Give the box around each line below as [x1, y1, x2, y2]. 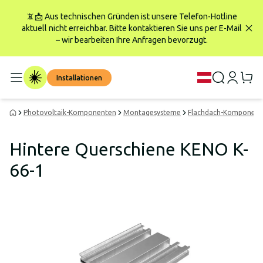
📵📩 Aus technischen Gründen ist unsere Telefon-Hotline [26, 12, 237, 21]
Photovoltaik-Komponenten [23, 109, 116, 116]
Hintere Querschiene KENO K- [9, 139, 248, 159]
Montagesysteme [123, 109, 181, 116]
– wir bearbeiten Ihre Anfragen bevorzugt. [55, 35, 208, 45]
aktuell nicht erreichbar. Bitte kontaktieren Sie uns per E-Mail [21, 23, 242, 33]
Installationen [56, 74, 102, 82]
